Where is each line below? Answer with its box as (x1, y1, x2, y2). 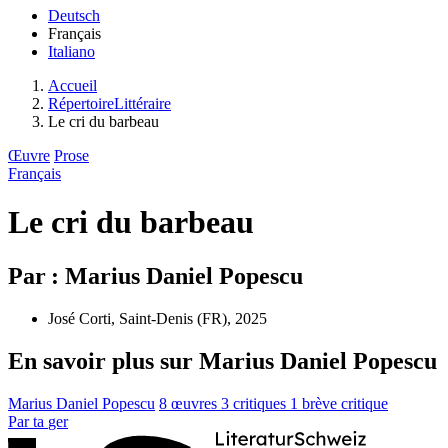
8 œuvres (159, 394, 221, 412)
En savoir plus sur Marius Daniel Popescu (8, 347, 437, 374)
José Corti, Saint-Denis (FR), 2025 (48, 309, 267, 327)
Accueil (48, 77, 97, 94)
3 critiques (221, 394, 290, 412)
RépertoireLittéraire (48, 95, 171, 112)
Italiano (48, 43, 95, 60)
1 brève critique (290, 394, 388, 412)
